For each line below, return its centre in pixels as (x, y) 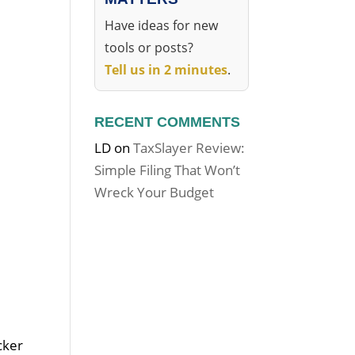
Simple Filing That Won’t (168, 170)
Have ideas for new (162, 26)
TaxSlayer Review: (189, 148)
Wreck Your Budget (155, 193)
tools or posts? (149, 48)
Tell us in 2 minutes (166, 70)
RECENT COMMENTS (168, 122)
